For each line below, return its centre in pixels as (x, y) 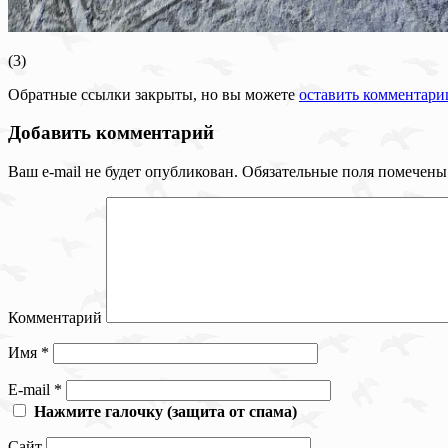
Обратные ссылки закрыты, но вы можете (153, 94)
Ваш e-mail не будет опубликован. (123, 171)
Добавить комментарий (111, 133)
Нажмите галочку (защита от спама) (165, 411)
